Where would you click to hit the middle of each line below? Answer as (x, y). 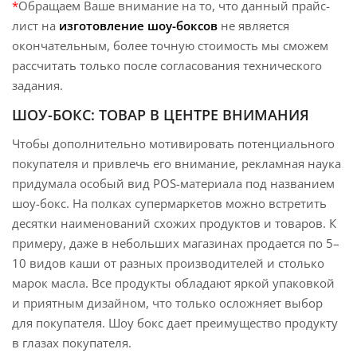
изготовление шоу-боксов (140, 26)
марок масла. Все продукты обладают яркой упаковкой (173, 283)
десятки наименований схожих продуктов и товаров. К (174, 224)
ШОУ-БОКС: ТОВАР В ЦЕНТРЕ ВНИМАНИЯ (161, 115)
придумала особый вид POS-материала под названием (173, 184)
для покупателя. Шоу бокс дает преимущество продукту (175, 323)
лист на (35, 26)
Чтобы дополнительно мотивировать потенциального (173, 144)
